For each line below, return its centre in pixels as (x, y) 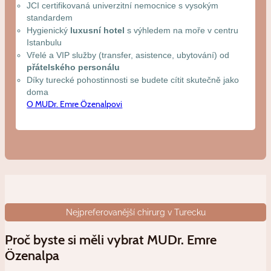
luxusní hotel (98, 31)
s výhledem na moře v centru (182, 31)
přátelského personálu (73, 67)
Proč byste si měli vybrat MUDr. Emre (111, 240)
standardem (50, 18)
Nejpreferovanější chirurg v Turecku (135, 213)
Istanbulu (44, 43)
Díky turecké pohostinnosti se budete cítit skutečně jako (133, 80)
